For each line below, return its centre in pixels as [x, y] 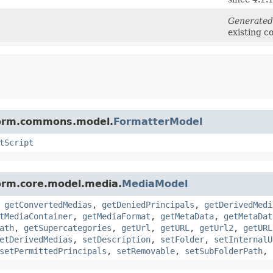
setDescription [116, 239]
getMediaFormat [116, 216]
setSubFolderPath [224, 251]
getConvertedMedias [48, 204]
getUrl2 [216, 228]
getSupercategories [68, 228]
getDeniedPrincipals [148, 204]
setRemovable [146, 251]
